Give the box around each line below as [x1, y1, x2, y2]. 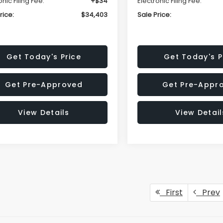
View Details [18, 107, 70, 117]
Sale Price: [137, 9, 172, 19]
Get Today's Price [6, 51, 82, 62]
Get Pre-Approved [5, 79, 83, 90]
